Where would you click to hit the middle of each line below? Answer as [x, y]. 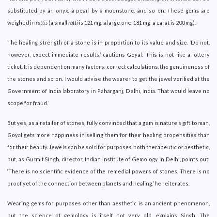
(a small [58, 22]
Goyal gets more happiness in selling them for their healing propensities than [108, 135]
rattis [42, 22]
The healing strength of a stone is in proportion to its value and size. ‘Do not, [108, 42]
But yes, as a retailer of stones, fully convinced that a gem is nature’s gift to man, [108, 123]
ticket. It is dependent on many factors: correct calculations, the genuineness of [108, 66]
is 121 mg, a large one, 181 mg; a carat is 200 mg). [137, 22]
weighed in [22, 22]
